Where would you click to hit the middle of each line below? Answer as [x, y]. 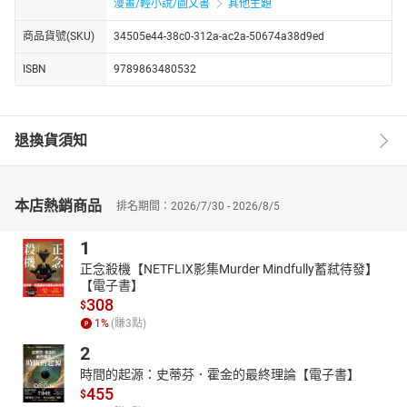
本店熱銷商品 [58, 205]
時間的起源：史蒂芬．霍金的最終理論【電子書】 [220, 374]
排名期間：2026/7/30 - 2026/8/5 [198, 206]
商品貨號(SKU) [59, 36]
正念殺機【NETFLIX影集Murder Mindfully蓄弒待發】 [229, 268]
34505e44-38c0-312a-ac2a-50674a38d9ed [219, 36]
